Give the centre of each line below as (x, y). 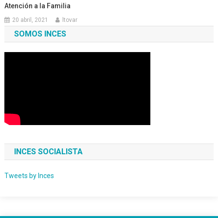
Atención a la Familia (38, 6)
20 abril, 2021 (30, 20)
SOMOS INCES (40, 34)
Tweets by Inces (29, 176)
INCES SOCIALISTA (48, 152)
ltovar (70, 20)
